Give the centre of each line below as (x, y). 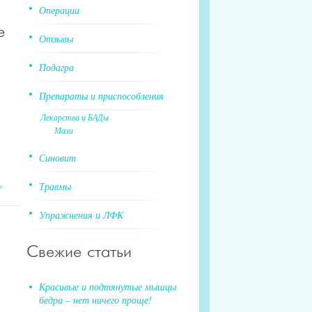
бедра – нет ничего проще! (95, 299)
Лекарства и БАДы (75, 117)
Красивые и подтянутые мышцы (108, 286)
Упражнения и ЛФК (81, 214)
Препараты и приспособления (101, 95)
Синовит (57, 157)
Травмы (55, 186)
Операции (59, 10)
